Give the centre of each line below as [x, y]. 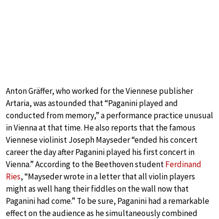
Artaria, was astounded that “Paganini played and [92, 103]
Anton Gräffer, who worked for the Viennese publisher [99, 91]
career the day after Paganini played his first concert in [100, 152]
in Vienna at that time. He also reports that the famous [101, 127]
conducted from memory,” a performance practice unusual [109, 115]
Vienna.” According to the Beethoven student [86, 164]
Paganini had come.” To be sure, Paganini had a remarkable [108, 201]
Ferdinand [183, 164]
